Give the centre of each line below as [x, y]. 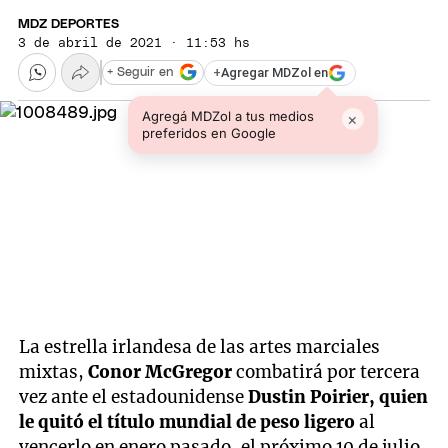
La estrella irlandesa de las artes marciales [200, 347]
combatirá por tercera [328, 372]
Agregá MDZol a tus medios [227, 115]
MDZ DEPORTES [68, 25]
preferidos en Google [208, 132]
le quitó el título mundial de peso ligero [187, 422]
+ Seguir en [140, 72]
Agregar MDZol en [274, 73]
